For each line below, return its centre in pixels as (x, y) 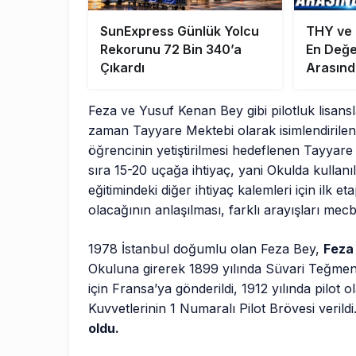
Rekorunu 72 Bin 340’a (171, 50)
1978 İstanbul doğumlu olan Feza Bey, (206, 249)
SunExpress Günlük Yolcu (180, 31)
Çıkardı (122, 68)
